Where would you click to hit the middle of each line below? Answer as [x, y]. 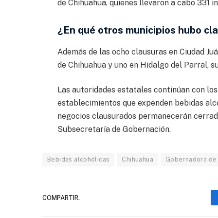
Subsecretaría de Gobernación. [114, 129]
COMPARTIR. [61, 198]
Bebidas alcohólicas [79, 160]
